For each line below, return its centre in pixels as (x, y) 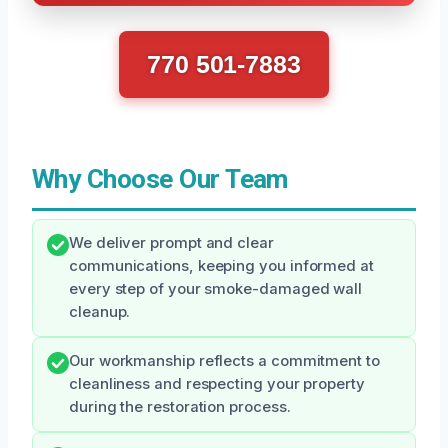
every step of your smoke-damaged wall (216, 288)
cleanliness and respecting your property (217, 383)
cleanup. (100, 311)
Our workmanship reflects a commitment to (224, 360)
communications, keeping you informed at (221, 265)
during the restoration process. (180, 406)
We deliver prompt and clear (171, 242)
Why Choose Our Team (160, 178)
